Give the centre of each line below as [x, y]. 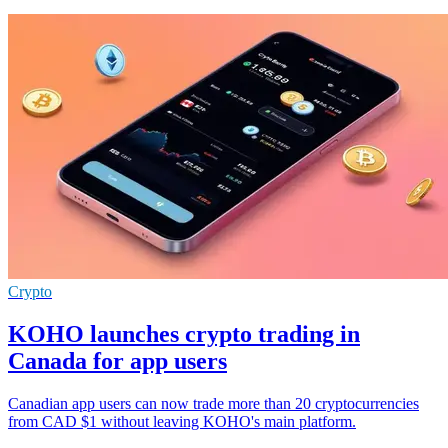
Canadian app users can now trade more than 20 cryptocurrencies [213, 403]
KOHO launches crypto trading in [184, 333]
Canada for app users [117, 360]
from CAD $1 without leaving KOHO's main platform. [182, 421]
